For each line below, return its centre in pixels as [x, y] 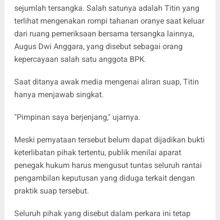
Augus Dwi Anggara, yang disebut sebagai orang [98, 46]
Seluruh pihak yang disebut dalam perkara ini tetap [102, 213]
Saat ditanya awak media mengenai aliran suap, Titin [106, 82]
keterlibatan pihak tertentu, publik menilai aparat [97, 152]
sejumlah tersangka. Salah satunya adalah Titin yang [107, 8]
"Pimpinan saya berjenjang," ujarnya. [77, 117]
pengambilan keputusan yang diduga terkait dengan [104, 178]
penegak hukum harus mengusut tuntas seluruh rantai [108, 165]
